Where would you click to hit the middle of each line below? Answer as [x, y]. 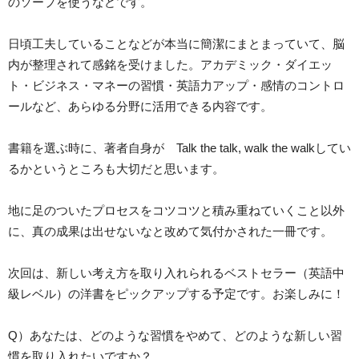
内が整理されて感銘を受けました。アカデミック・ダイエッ [170, 64]
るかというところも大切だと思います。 [116, 168]
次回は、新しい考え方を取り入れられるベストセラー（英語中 [176, 272]
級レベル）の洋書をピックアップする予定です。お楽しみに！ [176, 293]
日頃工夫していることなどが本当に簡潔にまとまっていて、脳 [176, 43]
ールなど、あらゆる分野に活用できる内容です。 [140, 106]
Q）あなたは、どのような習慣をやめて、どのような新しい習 [175, 335]
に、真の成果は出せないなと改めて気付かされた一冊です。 [170, 231]
